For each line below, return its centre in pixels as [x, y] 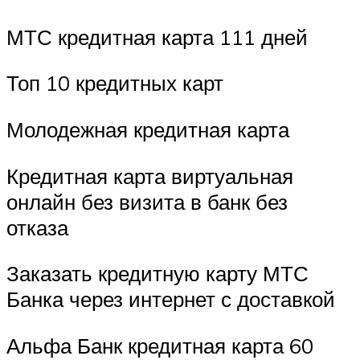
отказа [37, 227]
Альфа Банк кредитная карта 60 [160, 345]
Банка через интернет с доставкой [171, 299]
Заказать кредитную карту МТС [157, 274]
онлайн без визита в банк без [147, 201]
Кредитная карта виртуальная [150, 176]
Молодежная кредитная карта [148, 129]
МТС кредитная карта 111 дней [157, 37]
